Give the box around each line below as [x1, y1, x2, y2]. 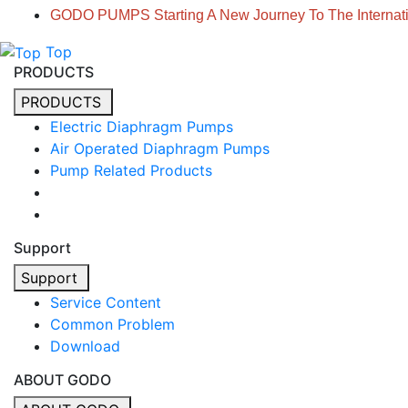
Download [50, 337, 120, 356]
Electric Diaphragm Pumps [50, 117, 233, 137]
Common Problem [50, 315, 175, 334]
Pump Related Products [50, 161, 212, 180]
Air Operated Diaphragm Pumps [50, 139, 270, 158]
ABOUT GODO [14, 371, 111, 390]
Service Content [50, 293, 161, 312]
